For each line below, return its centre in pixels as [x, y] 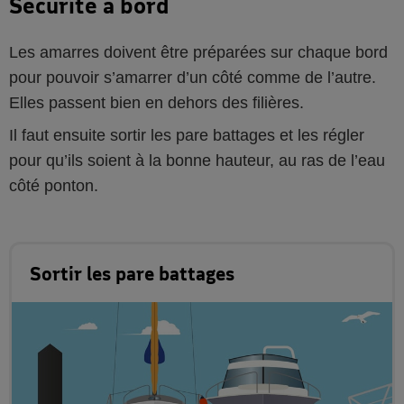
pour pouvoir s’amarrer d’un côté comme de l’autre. [193, 77]
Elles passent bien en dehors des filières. [156, 102]
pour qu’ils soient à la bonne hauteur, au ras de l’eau [197, 160]
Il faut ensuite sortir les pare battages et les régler [187, 135]
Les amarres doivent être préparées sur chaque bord [198, 52]
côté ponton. [54, 185]
